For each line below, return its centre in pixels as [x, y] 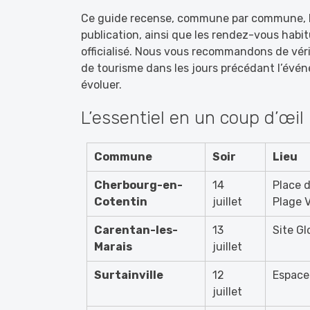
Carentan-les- [136, 230]
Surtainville [129, 275]
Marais [113, 247]
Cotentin [121, 202]
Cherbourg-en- [138, 185]
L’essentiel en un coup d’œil [192, 118]
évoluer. [101, 85]
